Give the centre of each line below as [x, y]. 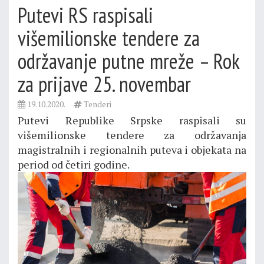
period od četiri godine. [74, 164]
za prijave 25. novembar [104, 84]
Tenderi [97, 104]
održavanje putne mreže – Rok [128, 61]
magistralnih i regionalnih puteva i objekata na [132, 149]
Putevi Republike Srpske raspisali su [132, 120]
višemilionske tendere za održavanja [132, 135]
